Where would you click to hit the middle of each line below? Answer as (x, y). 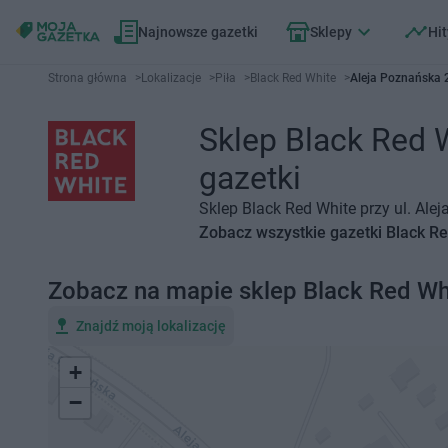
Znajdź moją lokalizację (151, 326)
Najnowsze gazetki (198, 32)
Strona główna (87, 78)
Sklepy (331, 32)
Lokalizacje (171, 78)
